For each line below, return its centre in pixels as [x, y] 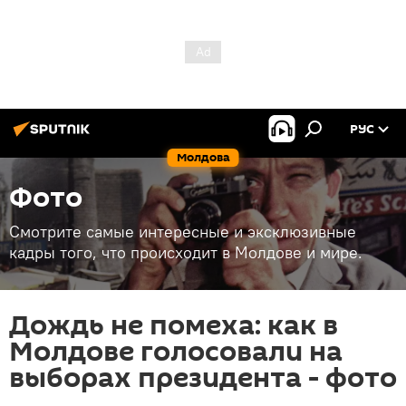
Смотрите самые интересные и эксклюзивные [183, 232]
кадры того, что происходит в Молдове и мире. [186, 252]
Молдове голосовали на [176, 352]
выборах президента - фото [203, 378]
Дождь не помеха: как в [174, 326]
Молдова [203, 157]
